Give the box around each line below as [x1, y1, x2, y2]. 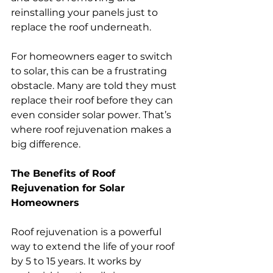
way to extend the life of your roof [11, 240, 177, 252]
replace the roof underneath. [11, 21, 151, 33]
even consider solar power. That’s [11, 108, 174, 121]
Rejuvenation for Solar [11, 182, 128, 194]
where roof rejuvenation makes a [11, 123, 174, 135]
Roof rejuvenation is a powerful [11, 225, 164, 238]
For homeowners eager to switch [11, 50, 175, 62]
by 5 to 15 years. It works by [11, 255, 144, 267]
